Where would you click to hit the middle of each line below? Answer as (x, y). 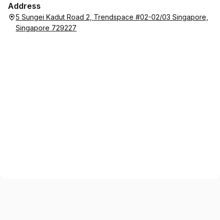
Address (24, 6)
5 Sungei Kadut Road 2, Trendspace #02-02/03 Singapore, (112, 17)
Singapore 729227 (46, 28)
